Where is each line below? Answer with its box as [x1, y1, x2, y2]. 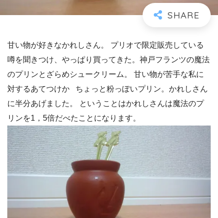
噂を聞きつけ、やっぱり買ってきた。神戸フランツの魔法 [7, 55, 210, 64]
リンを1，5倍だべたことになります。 [7, 113, 141, 122]
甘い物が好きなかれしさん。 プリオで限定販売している [7, 40, 204, 49]
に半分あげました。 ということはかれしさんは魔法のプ [7, 99, 204, 108]
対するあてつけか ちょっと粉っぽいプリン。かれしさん [7, 84, 208, 93]
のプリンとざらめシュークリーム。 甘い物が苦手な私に [7, 70, 204, 78]
